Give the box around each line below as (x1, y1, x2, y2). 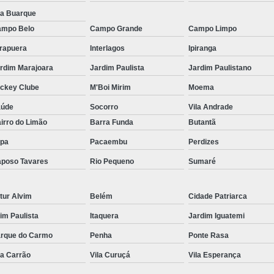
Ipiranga (188, 43, 217, 53)
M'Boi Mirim (90, 83, 131, 92)
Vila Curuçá (90, 250, 130, 259)
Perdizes (188, 137, 219, 146)
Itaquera (90, 211, 119, 220)
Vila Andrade (188, 102, 233, 111)
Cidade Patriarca (188, 191, 247, 201)
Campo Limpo (188, 24, 237, 33)
